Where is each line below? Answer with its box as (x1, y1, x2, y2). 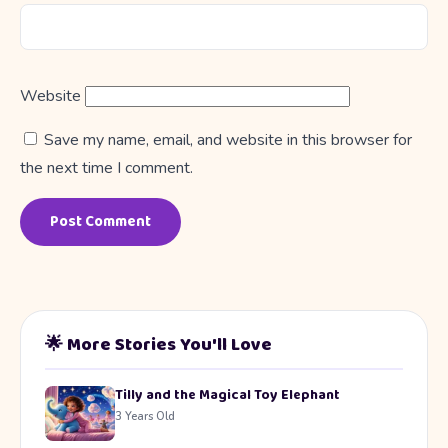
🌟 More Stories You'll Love (45, 330, 272, 359)
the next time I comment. (20, 156, 193, 179)
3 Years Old (115, 408, 175, 424)
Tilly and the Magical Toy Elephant (115, 383, 340, 406)
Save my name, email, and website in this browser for (44, 128, 412, 151)
